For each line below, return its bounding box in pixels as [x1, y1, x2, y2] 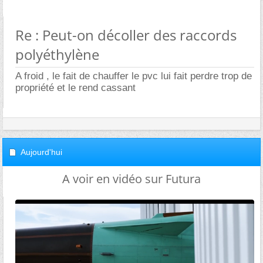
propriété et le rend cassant [15, 82, 136, 93]
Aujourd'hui [21, 147, 62, 157]
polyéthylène [15, 45, 99, 64]
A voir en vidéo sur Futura [62, 171, 201, 187]
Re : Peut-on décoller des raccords [15, 25, 237, 45]
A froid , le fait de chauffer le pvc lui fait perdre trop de [15, 70, 252, 82]
